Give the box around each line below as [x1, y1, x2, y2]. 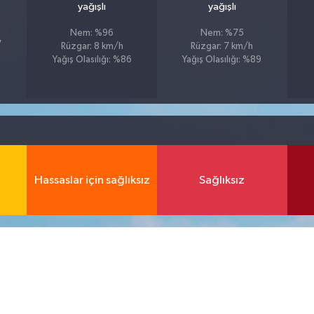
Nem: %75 [200, 29, 244, 39]
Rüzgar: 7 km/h [191, 42, 254, 52]
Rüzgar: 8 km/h [60, 42, 123, 52]
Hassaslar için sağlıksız [34, 174, 150, 186]
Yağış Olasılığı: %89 [182, 55, 262, 65]
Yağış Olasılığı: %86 [52, 55, 132, 65]
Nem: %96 [70, 29, 114, 39]
